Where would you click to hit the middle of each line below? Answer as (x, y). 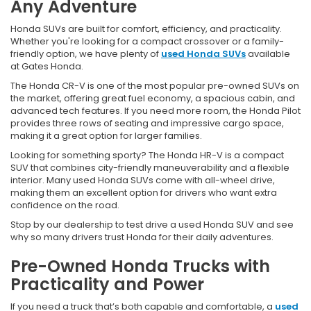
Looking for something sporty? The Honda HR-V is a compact (147, 155)
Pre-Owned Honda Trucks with (140, 266)
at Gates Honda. (47, 66)
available (268, 53)
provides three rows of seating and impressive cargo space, (147, 123)
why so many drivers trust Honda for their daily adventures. (142, 237)
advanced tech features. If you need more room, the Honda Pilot (155, 110)
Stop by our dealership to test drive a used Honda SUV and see (152, 224)
